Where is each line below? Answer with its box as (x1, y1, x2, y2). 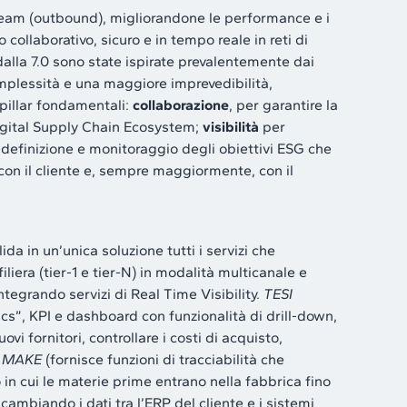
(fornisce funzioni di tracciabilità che (42, 350, 284, 368)
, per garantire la (229, 95, 338, 114)
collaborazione (133, 95, 229, 114)
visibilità (203, 117, 259, 135)
